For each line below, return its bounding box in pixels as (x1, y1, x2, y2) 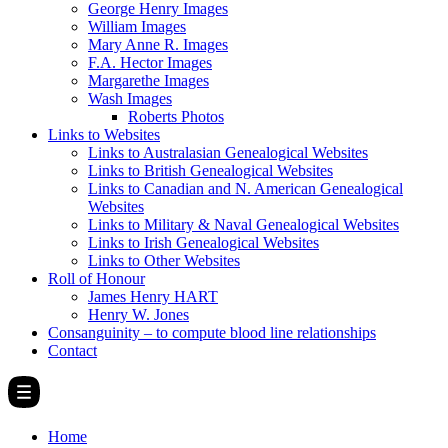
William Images (88, 18, 186, 35)
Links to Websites (48, 126, 160, 143)
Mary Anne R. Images (88, 36, 228, 53)
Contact (48, 342, 97, 359)
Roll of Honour (48, 270, 145, 287)
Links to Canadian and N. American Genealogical (88, 180, 403, 197)
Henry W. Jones (88, 306, 189, 323)
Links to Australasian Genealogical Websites (88, 144, 368, 161)
